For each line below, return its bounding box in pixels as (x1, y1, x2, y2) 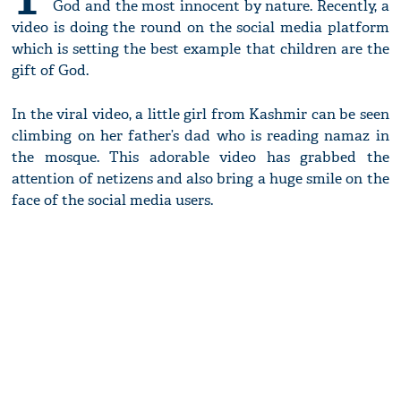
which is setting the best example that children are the (12, 39, 389, 59)
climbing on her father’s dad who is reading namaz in (12, 126, 389, 146)
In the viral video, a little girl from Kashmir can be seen (12, 105, 389, 124)
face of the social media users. (12, 191, 214, 210)
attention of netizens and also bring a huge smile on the (12, 169, 389, 189)
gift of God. (12, 61, 90, 81)
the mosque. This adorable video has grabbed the (12, 148, 389, 167)
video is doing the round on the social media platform (12, 18, 389, 38)
